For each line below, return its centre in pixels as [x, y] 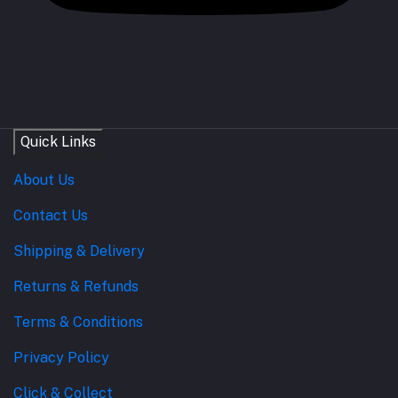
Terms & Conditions [78, 322]
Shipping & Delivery [79, 251]
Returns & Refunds [76, 286]
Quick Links [58, 141]
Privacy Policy [61, 357]
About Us [44, 179]
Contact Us [51, 215]
